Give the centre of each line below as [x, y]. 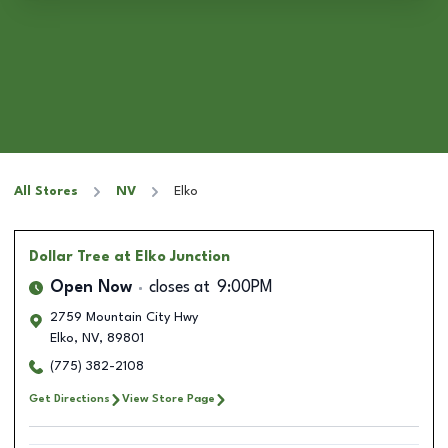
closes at [179, 288]
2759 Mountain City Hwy [124, 317]
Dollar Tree [69, 257]
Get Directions [69, 399]
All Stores [46, 191]
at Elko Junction [172, 257]
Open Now [91, 288]
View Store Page [168, 399]
